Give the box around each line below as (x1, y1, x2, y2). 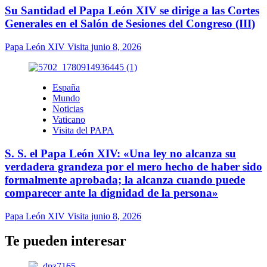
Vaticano (52, 114, 85, 125)
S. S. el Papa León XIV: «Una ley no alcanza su (5, 147, 236, 160)
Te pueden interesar (5, 233, 126, 249)
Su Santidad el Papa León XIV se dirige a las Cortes (5, 4, 259, 17)
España (52, 82, 80, 93)
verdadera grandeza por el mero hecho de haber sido (5, 160, 262, 173)
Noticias (52, 104, 83, 114)
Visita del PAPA (52, 125, 114, 136)
